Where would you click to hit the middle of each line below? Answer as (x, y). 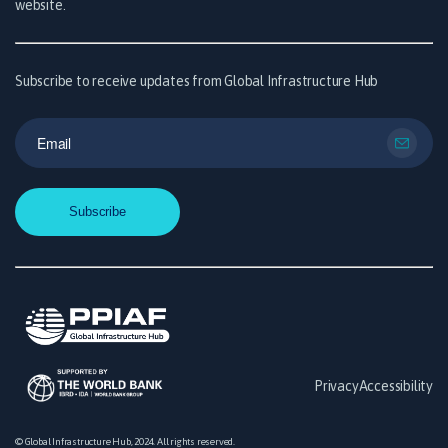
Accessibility (395, 386)
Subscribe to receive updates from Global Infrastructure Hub (197, 81)
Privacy (336, 386)
